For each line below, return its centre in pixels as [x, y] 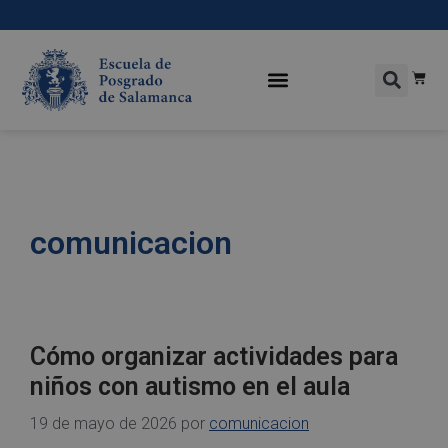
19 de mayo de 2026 [103, 423]
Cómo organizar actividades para [214, 356]
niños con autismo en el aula [190, 386]
